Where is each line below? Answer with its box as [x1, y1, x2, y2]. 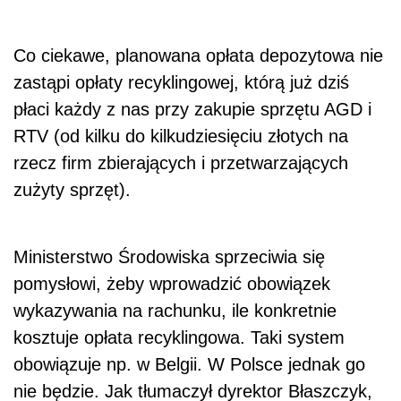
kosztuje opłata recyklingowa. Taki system [13, 328, 345, 348]
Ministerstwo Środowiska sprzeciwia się [13, 247, 325, 268]
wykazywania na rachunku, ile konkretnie [13, 301, 337, 321]
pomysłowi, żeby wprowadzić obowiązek [13, 274, 330, 294]
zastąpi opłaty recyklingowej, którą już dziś [13, 73, 349, 93]
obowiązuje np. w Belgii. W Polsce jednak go [13, 354, 365, 375]
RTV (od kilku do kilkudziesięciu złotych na [13, 126, 348, 147]
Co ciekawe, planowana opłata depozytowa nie [13, 46, 383, 66]
